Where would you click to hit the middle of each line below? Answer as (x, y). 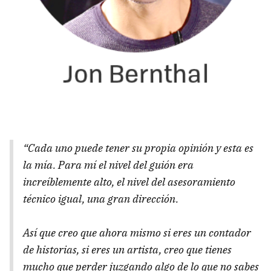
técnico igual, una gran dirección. (101, 199)
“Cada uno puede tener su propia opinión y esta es (138, 148)
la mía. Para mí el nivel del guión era (108, 165)
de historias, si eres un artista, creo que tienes (127, 250)
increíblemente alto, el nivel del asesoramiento (129, 182)
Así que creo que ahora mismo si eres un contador (137, 233)
